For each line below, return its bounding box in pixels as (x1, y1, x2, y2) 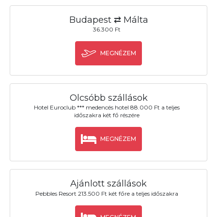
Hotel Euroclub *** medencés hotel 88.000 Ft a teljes (34, 104, 180, 111)
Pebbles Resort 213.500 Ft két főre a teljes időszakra (35, 189, 179, 197)
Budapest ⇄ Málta (69, 14, 148, 25)
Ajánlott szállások (70, 178, 147, 189)
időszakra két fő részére (74, 111, 140, 119)
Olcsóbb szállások (69, 93, 148, 104)
